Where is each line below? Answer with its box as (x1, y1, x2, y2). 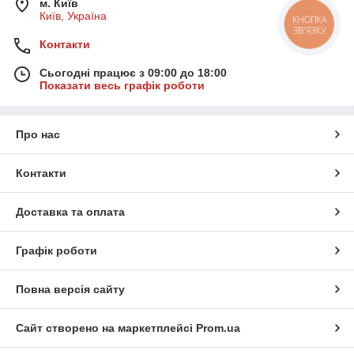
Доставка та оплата (16, 205, 125, 219)
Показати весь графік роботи (40, 79, 205, 92)
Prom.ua (196, 322, 240, 335)
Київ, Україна (40, 9, 107, 23)
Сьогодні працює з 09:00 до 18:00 (40, 66, 227, 80)
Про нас (16, 128, 60, 141)
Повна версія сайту (16, 283, 125, 296)
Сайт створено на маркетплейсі (16, 322, 196, 335)
